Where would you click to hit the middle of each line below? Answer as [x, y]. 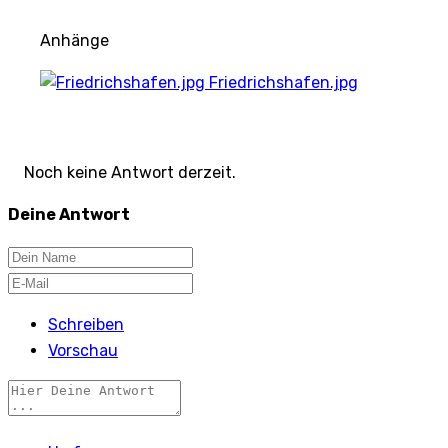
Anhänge [74, 40]
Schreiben [86, 324]
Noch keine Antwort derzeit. [130, 172]
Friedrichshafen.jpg [283, 82]
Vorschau [83, 350]
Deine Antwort [69, 214]
